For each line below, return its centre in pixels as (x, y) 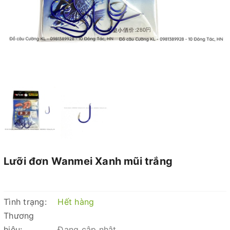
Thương (19, 216)
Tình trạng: (25, 202)
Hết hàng (76, 202)
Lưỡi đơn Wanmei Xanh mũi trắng (88, 161)
